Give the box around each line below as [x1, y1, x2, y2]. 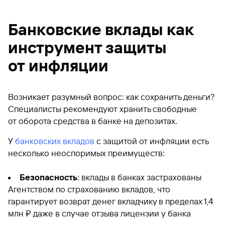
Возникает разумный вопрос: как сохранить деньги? [8, 91, 215, 102]
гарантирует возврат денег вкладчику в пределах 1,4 [8, 196, 212, 206]
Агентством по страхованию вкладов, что [8, 184, 170, 194]
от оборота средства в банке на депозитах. [8, 116, 177, 126]
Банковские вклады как [8, 20, 194, 39]
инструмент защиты [8, 38, 167, 57]
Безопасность [20, 172, 77, 182]
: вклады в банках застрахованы [77, 172, 201, 182]
